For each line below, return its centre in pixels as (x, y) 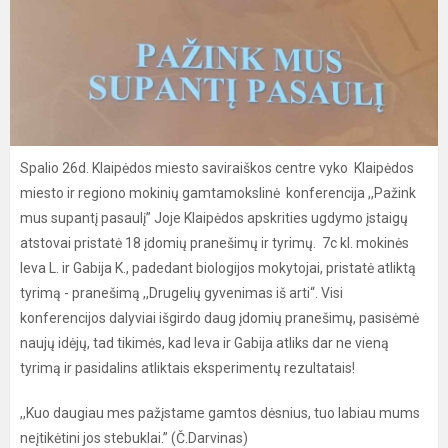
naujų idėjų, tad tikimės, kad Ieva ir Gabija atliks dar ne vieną (204, 343)
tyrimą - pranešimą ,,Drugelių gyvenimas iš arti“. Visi (181, 293)
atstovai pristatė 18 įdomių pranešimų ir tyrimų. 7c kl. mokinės (214, 243)
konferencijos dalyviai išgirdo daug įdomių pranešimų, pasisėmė (219, 318)
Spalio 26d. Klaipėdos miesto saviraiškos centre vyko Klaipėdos (217, 168)
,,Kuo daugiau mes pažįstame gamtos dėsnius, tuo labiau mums (220, 413)
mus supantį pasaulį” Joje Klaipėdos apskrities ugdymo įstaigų (214, 218)
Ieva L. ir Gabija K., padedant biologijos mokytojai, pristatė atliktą (218, 268)
